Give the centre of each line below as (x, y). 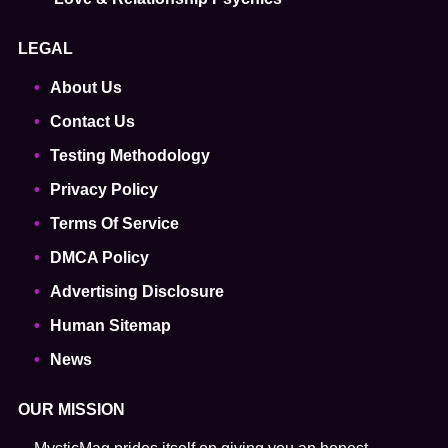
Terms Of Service (114, 223)
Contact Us (92, 121)
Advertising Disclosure (136, 291)
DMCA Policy (99, 257)
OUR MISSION (71, 409)
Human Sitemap (110, 325)
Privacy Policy (103, 189)
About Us (85, 87)
